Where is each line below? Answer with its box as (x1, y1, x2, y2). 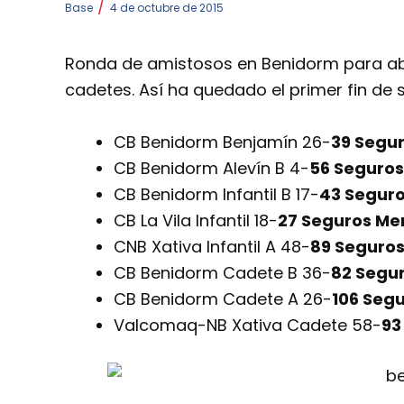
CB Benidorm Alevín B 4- (114, 156, 309, 179)
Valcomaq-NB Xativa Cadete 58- (114, 313, 381, 336)
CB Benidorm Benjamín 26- (114, 130, 331, 153)
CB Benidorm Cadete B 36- (114, 261, 331, 284)
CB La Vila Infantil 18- (114, 208, 278, 232)
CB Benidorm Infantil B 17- (114, 182, 319, 206)
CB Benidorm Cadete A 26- (114, 287, 332, 310)
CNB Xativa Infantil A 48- (114, 234, 310, 258)
